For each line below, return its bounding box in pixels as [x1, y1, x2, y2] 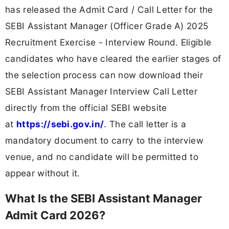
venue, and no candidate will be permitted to [5, 151, 199, 162]
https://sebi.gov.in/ [16, 118, 104, 129]
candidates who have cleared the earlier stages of [5, 53, 221, 64]
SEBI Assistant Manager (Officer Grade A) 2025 [5, 20, 209, 31]
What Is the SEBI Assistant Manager [5, 192, 202, 205]
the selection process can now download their [5, 69, 203, 80]
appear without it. [5, 167, 80, 178]
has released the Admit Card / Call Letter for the [5, 4, 213, 15]
